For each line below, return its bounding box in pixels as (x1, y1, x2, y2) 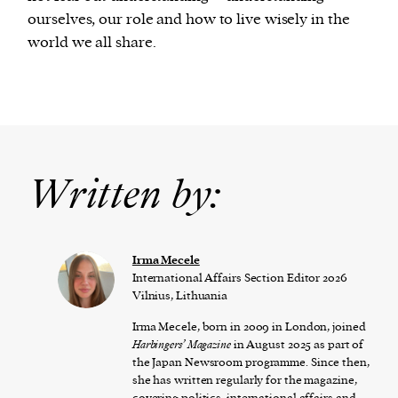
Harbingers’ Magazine (131, 336, 231, 352)
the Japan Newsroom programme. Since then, (131, 354, 370, 370)
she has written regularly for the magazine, (131, 371, 357, 387)
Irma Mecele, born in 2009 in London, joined (131, 318, 366, 334)
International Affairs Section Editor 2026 (131, 269, 347, 285)
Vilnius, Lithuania (131, 287, 228, 303)
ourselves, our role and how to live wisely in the (28, 9, 350, 29)
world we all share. (28, 32, 156, 52)
